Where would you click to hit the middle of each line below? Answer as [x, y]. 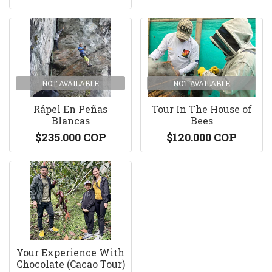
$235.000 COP [70, 137]
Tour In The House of [202, 109]
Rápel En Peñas [70, 109]
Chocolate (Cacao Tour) [70, 264]
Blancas [70, 121]
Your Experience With [70, 252]
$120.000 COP [202, 137]
